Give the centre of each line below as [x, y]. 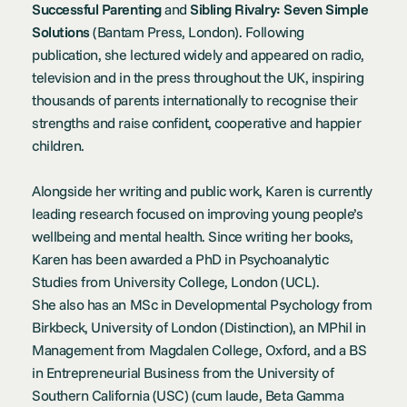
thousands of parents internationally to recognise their [195, 99]
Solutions [61, 31]
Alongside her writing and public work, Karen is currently [202, 190]
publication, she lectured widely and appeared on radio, [198, 54]
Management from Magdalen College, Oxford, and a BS [199, 349]
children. [58, 145]
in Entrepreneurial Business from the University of [183, 372]
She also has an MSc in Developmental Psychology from [202, 304]
